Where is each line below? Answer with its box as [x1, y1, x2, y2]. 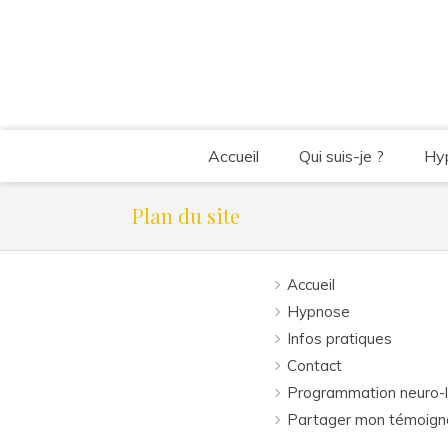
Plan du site [132, 202, 240, 229]
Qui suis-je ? [298, 146, 384, 166]
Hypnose [287, 302, 350, 321]
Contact [287, 356, 342, 375]
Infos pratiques [287, 329, 392, 348]
